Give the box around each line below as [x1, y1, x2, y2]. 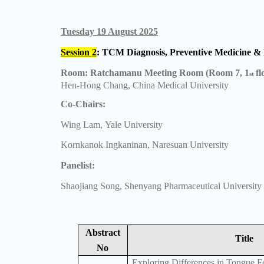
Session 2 [60, 47, 97, 57]
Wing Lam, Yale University [60, 119, 163, 130]
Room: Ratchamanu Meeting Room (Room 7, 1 [60, 68, 249, 78]
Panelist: [60, 160, 95, 171]
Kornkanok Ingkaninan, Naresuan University [60, 140, 229, 150]
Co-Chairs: [60, 99, 105, 110]
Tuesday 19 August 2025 [60, 27, 158, 37]
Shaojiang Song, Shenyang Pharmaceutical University [60, 180, 262, 191]
